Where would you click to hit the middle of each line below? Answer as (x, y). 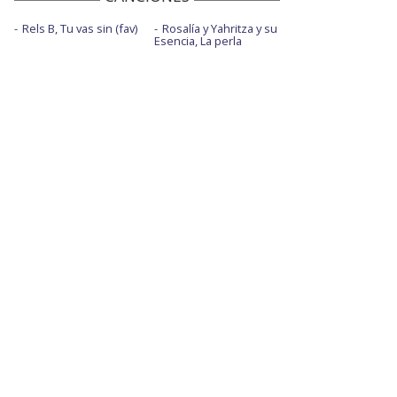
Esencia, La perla (198, 41)
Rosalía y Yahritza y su (219, 29)
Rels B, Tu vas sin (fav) (80, 29)
